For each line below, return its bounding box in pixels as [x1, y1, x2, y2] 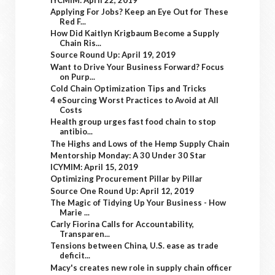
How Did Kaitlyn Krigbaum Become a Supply [50, 28, 220, 38]
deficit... [60, 250, 91, 261]
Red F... [60, 16, 87, 26]
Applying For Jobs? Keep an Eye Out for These [50, 6, 229, 17]
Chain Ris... [60, 38, 102, 48]
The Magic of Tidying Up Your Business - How [50, 197, 227, 207]
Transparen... [60, 229, 110, 239]
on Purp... [60, 71, 96, 82]
